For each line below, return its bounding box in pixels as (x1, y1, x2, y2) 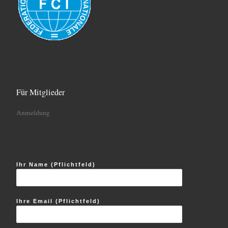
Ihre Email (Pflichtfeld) (16, 197, 100, 204)
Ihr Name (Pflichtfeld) (16, 161, 96, 168)
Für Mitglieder (16, 86, 65, 98)
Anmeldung (16, 108, 50, 118)
